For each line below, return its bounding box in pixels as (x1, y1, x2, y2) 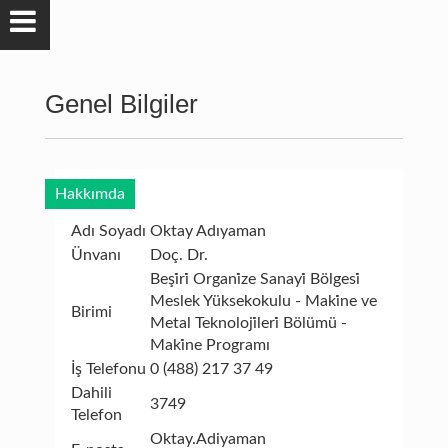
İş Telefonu (70, 361, 146, 377)
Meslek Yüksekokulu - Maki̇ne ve (149, 293, 377, 309)
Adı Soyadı (70, 223, 146, 239)
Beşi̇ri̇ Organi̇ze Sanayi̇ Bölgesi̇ (149, 271, 360, 287)
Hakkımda (54, 186, 125, 202)
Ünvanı (70, 247, 121, 263)
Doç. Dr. (149, 247, 208, 263)
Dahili (70, 385, 112, 401)
